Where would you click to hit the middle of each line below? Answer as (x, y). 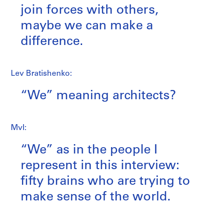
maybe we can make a (87, 26)
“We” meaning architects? (98, 96)
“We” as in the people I (89, 150)
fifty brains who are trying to (105, 181)
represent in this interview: (100, 166)
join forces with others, (89, 10)
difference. (52, 42)
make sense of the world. (96, 197)
